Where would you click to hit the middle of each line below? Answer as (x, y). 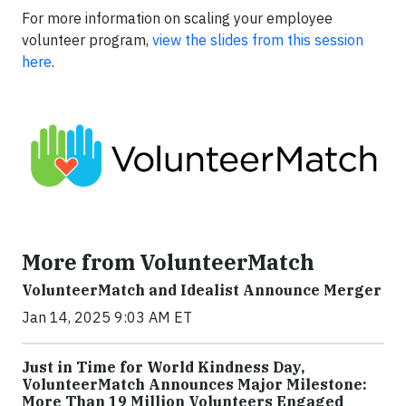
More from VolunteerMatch (168, 262)
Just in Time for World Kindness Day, (163, 367)
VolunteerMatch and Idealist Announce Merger (202, 290)
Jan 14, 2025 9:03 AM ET (107, 318)
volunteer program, (87, 40)
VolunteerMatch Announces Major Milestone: (194, 385)
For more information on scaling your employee (177, 18)
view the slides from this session (258, 40)
